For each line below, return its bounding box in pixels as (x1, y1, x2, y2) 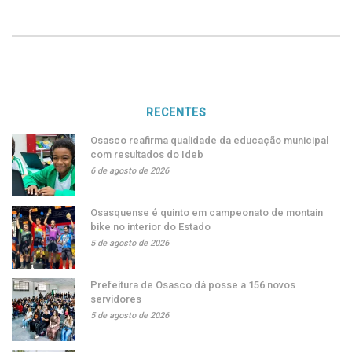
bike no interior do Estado (90, 220, 211, 233)
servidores (90, 292, 141, 305)
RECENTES (145, 105, 207, 119)
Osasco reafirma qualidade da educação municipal (90, 134, 328, 146)
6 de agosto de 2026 (90, 165, 169, 176)
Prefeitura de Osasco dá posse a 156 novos (90, 278, 295, 291)
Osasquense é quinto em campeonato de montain (90, 206, 323, 218)
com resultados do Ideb (90, 148, 203, 160)
